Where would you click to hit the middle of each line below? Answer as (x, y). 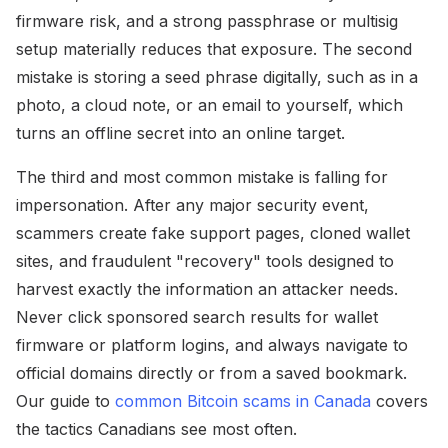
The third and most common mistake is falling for (202, 176)
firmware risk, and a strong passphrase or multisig (207, 20)
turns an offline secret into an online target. (180, 132)
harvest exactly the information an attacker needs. (207, 288)
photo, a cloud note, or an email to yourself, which (209, 104)
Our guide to (65, 400)
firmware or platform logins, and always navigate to (212, 344)
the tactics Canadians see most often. (156, 428)
